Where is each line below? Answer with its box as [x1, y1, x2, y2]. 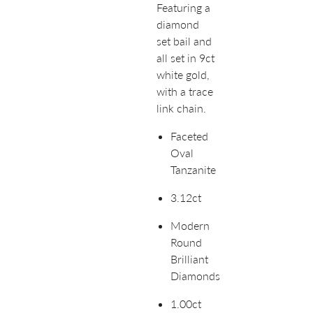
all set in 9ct [156, 51, 214, 65]
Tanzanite [170, 163, 216, 177]
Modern [170, 219, 210, 233]
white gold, [156, 68, 210, 82]
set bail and [156, 34, 212, 48]
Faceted [170, 129, 208, 143]
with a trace [156, 85, 213, 99]
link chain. [156, 101, 206, 115]
